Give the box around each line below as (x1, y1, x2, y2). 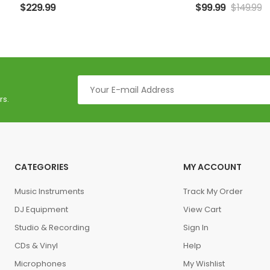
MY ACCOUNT (183, 161, 242, 173)
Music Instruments (14, 186, 84, 197)
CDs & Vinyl (14, 240, 58, 251)
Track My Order (183, 186, 243, 197)
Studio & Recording (14, 222, 90, 233)
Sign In (183, 222, 209, 233)
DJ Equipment (14, 204, 68, 215)
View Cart (183, 204, 221, 215)
